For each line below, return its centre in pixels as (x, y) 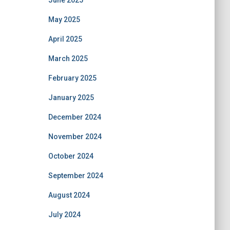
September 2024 (75, 176)
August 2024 (69, 195)
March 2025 (68, 59)
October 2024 (71, 156)
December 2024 (74, 117)
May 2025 (64, 20)
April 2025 (65, 39)
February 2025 (72, 78)
